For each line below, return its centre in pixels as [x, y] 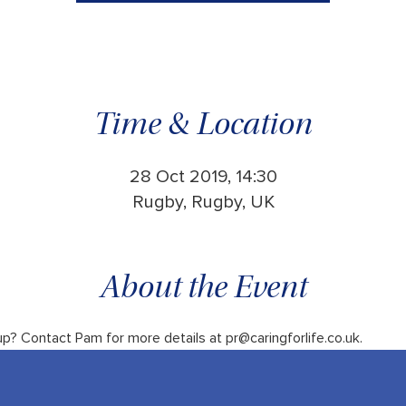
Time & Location [203, 127]
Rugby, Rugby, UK [203, 202]
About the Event [203, 290]
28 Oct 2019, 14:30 [203, 177]
